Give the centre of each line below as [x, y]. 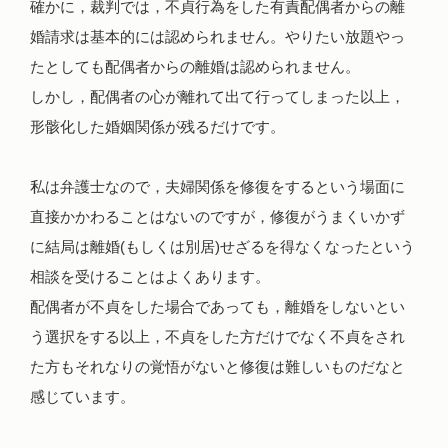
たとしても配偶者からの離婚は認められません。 [195, 66]
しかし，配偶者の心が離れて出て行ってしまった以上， [218, 96]
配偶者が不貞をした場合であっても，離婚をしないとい [218, 306]
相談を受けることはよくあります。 [150, 276]
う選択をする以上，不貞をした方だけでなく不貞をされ [218, 336]
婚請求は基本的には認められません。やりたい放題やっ [218, 36]
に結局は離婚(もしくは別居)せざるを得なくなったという [223, 246]
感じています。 [83, 396]
